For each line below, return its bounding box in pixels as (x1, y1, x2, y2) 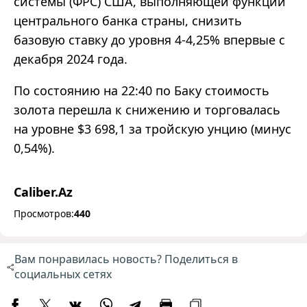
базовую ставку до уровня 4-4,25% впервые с (14, 32, 285, 49)
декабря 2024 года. (14, 51, 127, 68)
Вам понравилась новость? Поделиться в (14, 251, 238, 267)
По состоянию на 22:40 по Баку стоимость (14, 82, 269, 99)
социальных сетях (14, 267, 112, 282)
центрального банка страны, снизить (14, 12, 242, 29)
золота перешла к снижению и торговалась (14, 101, 280, 119)
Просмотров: (14, 207, 74, 221)
